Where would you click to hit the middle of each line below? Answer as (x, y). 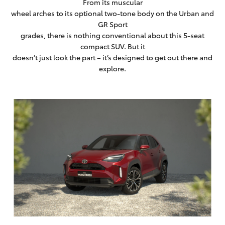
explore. (113, 68)
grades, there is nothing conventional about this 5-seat (113, 35)
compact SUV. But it (113, 46)
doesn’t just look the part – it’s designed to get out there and (113, 57)
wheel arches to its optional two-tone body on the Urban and (113, 13)
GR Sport (113, 24)
